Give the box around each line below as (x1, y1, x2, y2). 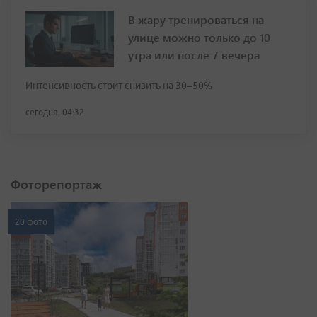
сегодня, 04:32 (25, 107, 84, 117)
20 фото (15, 217, 47, 226)
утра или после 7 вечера (128, 47, 260, 62)
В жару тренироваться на (128, 11, 264, 27)
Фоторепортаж (11, 175, 102, 192)
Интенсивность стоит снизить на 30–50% (25, 79, 212, 91)
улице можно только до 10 (128, 29, 270, 45)
